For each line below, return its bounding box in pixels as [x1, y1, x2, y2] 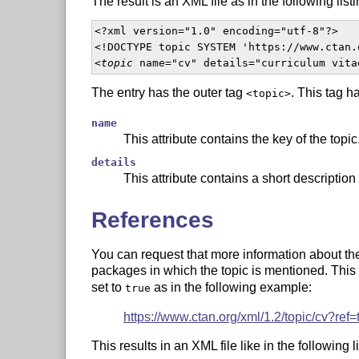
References [91, 208, 214, 233]
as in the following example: [150, 280, 312, 295]
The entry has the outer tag [91, 86, 246, 100]
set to [91, 280, 125, 295]
